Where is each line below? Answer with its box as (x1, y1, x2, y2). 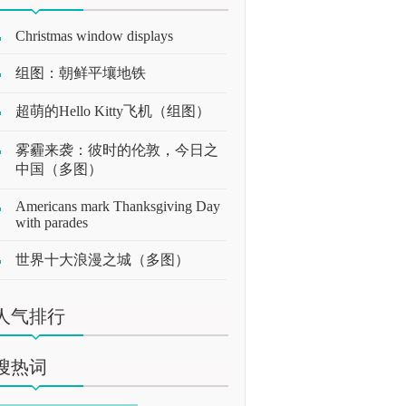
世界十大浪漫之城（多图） (15, 251, 189, 267)
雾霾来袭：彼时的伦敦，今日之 (15, 141, 218, 158)
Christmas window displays (15, 28, 173, 43)
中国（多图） (15, 160, 102, 177)
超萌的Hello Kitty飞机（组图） (15, 103, 210, 119)
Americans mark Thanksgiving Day (15, 198, 220, 214)
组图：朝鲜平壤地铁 (15, 64, 146, 81)
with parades (15, 215, 88, 230)
